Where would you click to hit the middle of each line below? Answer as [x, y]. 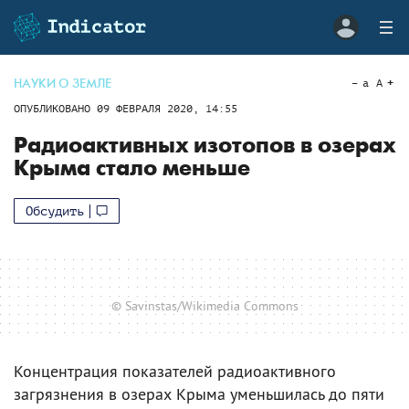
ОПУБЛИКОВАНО [55, 109]
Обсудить [55, 211]
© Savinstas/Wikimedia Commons [204, 305]
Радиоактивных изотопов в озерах [204, 146]
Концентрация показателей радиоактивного [175, 371]
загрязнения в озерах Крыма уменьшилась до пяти [199, 393]
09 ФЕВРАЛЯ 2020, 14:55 [167, 109]
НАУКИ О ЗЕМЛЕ [63, 84]
